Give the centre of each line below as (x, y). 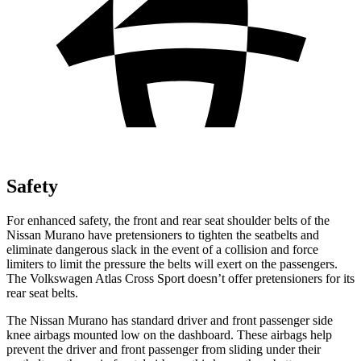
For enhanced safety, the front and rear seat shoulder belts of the (168, 220)
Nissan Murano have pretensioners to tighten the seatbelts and (163, 234)
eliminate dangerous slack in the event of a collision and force (162, 249)
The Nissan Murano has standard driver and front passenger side (170, 320)
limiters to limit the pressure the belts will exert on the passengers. (172, 263)
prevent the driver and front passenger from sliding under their (164, 349)
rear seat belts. (42, 293)
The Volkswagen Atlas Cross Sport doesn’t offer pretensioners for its (180, 278)
